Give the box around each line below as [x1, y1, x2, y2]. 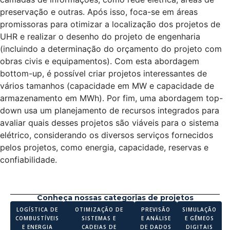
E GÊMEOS [185, 214, 215, 222]
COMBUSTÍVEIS [15, 214, 59, 222]
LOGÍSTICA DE [16, 205, 58, 213]
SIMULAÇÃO [182, 205, 217, 213]
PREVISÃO [141, 205, 171, 213]
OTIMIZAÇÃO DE [74, 205, 123, 213]
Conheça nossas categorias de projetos [36, 193, 194, 202]
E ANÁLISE [141, 214, 171, 222]
